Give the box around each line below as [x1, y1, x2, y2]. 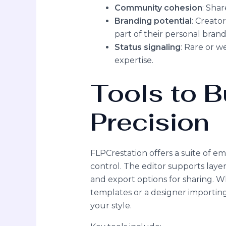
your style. [90, 200, 132, 210]
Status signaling [114, 42, 181, 52]
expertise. [114, 55, 153, 65]
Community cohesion [114, 3, 202, 13]
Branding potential [114, 16, 192, 26]
